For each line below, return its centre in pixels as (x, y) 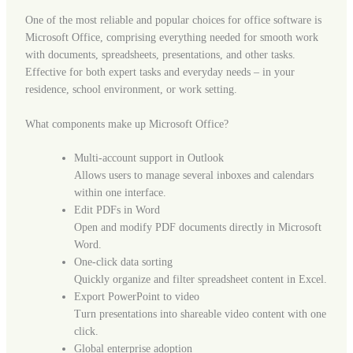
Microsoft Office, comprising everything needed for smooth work (171, 37)
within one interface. (120, 193)
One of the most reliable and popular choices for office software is (173, 20)
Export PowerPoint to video (136, 297)
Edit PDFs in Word (117, 210)
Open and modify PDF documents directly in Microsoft (197, 228)
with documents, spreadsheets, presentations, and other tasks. (160, 55)
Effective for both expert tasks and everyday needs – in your (160, 72)
